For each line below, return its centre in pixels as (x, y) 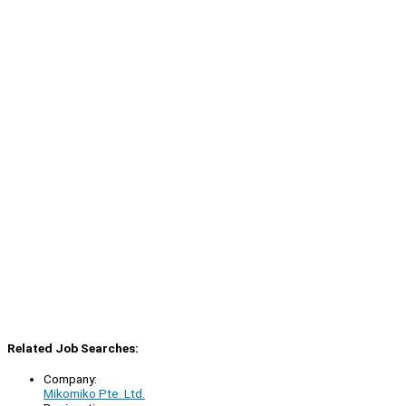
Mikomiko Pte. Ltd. (94, 394)
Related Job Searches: (73, 348)
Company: (70, 379)
